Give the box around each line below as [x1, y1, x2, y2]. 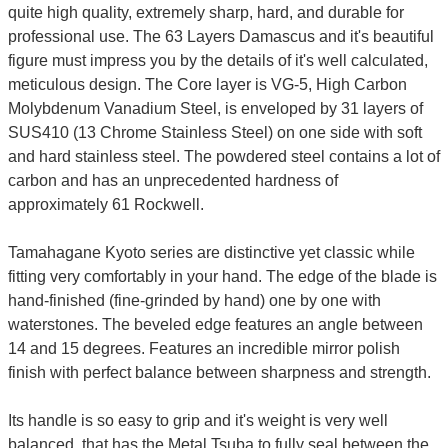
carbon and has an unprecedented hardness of [7, 171, 338, 189]
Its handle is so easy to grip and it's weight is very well [7, 411, 388, 429]
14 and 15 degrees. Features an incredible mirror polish [7, 339, 400, 357]
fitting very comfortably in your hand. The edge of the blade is [7, 267, 437, 285]
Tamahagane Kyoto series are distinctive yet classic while [7, 243, 415, 261]
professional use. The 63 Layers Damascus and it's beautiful [7, 27, 434, 45]
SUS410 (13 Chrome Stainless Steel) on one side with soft [7, 123, 422, 141]
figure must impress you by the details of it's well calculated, [7, 51, 428, 69]
